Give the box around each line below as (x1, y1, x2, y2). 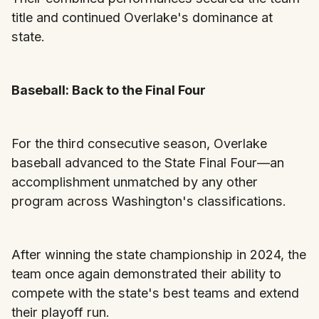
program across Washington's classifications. (11, 193, 286, 209)
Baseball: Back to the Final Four (11, 82, 206, 98)
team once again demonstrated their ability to (11, 266, 281, 281)
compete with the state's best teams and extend (11, 285, 299, 300)
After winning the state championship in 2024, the (11, 246, 306, 262)
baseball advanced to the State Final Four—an (11, 155, 284, 170)
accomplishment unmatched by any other (11, 174, 258, 189)
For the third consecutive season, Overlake (11, 135, 267, 151)
